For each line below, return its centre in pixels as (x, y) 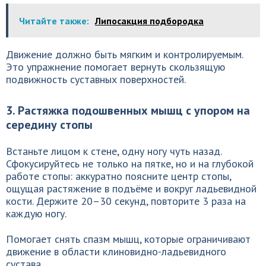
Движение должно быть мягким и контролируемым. (124, 54)
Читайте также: (54, 21)
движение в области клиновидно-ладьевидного (116, 251)
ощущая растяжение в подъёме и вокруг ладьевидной (131, 189)
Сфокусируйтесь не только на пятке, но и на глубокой (130, 164)
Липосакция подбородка (149, 21)
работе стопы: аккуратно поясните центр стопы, (118, 176)
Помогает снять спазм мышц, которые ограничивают (128, 239)
